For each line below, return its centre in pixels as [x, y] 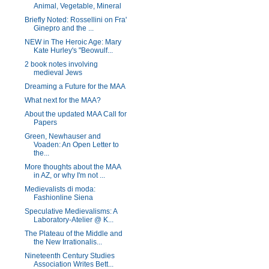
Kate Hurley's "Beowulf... [73, 50]
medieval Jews [58, 73]
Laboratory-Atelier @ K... [73, 220]
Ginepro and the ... [63, 28]
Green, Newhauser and [62, 136]
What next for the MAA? [62, 100]
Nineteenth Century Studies [69, 256]
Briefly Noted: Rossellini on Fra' [75, 20]
